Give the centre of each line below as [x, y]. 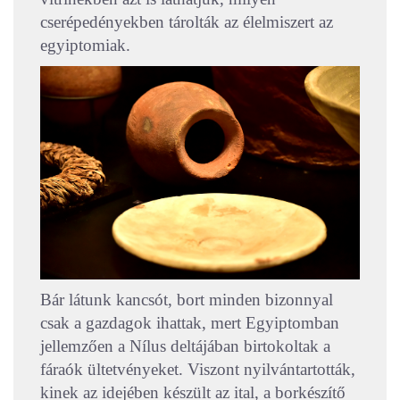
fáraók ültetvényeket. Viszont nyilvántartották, [198, 370]
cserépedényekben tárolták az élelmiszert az [187, 22]
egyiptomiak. [85, 46]
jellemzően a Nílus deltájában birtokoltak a [185, 346]
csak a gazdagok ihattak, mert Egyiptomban [190, 323]
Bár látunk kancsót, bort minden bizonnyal [187, 300]
